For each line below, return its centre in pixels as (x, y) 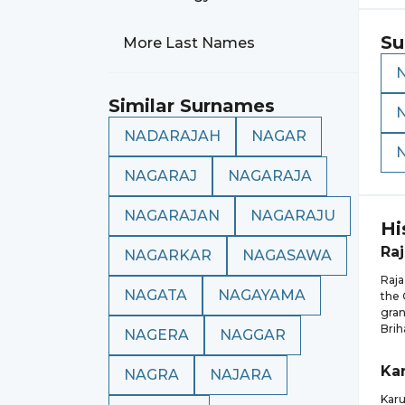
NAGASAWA (287, 255)
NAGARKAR (168, 255)
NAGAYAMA (262, 295)
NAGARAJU (293, 216)
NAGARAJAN (172, 216)
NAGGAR (253, 335)
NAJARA (241, 375)
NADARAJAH (172, 136)
